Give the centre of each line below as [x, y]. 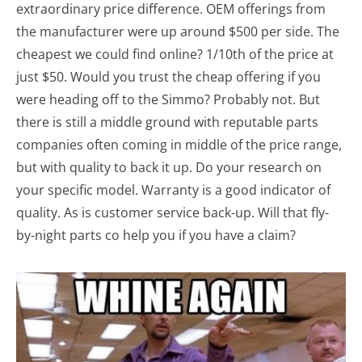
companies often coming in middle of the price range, [179, 144]
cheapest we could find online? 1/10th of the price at [175, 54]
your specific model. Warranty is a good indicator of [173, 189]
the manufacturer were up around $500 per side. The [178, 31]
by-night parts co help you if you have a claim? [156, 235]
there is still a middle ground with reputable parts [167, 122]
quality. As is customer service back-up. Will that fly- [173, 212]
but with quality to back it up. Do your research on [169, 167]
